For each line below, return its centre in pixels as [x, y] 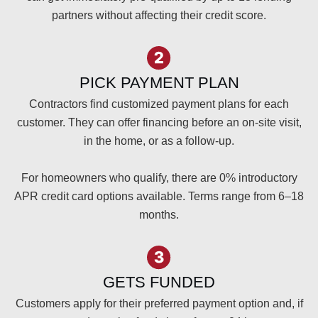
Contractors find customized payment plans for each [159, 104]
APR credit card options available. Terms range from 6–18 [159, 197]
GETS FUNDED [159, 283]
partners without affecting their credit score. [159, 16]
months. [159, 215]
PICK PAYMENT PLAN [159, 83]
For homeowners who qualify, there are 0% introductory [159, 178]
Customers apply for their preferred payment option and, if [159, 304]
